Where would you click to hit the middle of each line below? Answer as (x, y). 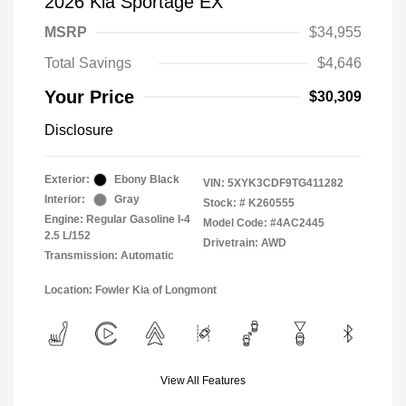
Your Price (89, 97)
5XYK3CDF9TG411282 (285, 183)
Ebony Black (147, 179)
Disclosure (79, 130)
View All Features (203, 381)
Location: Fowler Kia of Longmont (130, 290)
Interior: (65, 199)
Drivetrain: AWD (245, 243)
